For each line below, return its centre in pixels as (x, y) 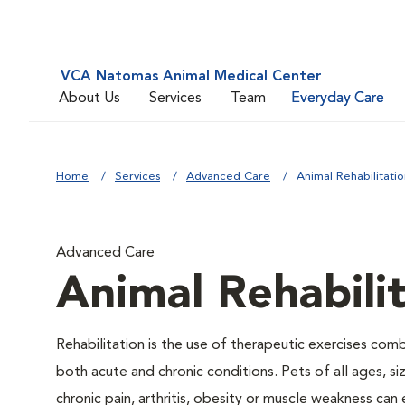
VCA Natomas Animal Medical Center (191, 77)
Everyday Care (338, 98)
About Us (89, 98)
